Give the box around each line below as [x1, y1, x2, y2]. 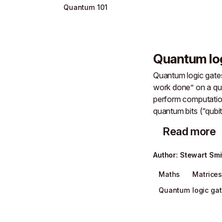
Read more [163, 124, 216, 138]
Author [153, 150, 176, 159]
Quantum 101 [63, 2, 108, 11]
